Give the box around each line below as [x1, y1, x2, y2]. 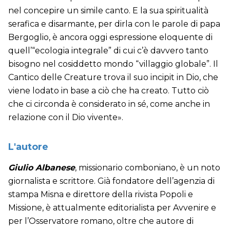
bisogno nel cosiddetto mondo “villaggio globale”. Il [8, 59, 218, 69]
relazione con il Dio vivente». [8, 112, 123, 123]
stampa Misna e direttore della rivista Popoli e [8, 189, 193, 200]
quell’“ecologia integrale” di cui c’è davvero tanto [8, 46, 208, 56]
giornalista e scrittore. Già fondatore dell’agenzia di [8, 176, 215, 186]
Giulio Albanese [8, 163, 75, 173]
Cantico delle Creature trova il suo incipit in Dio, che [8, 72, 218, 83]
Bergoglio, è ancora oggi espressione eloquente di [8, 32, 213, 43]
